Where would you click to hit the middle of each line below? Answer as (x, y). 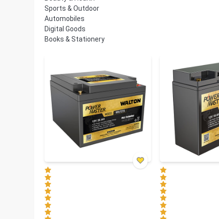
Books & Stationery (75, 39)
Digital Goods (65, 29)
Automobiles (65, 19)
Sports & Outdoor (72, 9)
